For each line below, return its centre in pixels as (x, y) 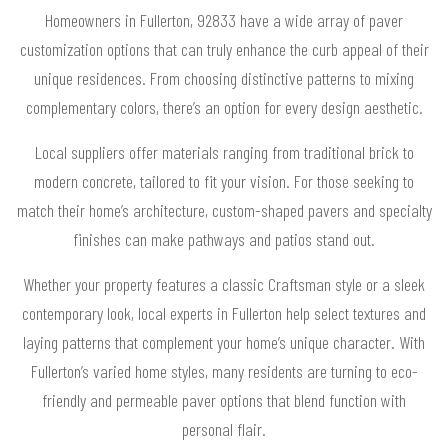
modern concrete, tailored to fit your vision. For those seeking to (224, 181)
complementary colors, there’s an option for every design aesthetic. (224, 107)
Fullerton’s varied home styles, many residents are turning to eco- (224, 371)
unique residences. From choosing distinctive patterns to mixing (224, 78)
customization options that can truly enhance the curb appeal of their (224, 49)
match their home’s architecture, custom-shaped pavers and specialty (224, 210)
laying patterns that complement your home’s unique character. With (224, 342)
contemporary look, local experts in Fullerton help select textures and (224, 313)
